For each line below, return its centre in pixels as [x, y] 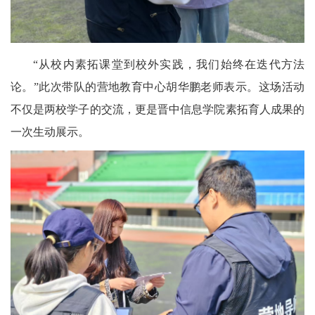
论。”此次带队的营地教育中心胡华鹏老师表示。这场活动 [157, 87]
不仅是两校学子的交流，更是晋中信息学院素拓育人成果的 [157, 110]
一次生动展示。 [50, 132]
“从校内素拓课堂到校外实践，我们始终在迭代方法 [169, 65]
